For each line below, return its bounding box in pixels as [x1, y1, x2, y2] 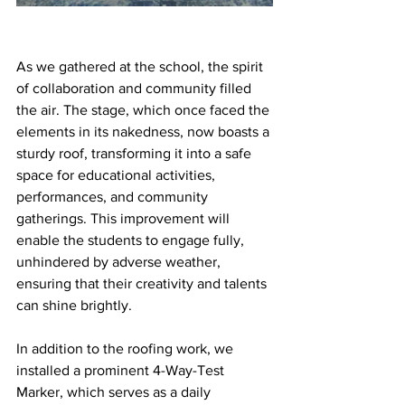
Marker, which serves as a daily [16, 384, 214, 400]
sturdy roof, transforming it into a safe [16, 146, 255, 161]
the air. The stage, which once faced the [16, 102, 273, 118]
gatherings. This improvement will [16, 211, 233, 226]
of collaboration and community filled [16, 80, 255, 96]
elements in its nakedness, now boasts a [16, 124, 273, 139]
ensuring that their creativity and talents [16, 276, 270, 291]
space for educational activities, [16, 167, 219, 183]
